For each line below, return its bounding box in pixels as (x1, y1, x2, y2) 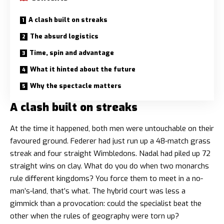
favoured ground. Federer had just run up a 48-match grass (10, 135, 210, 146)
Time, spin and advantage (29, 48, 114, 57)
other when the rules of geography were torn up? (10, 210, 179, 221)
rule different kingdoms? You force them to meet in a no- (10, 173, 203, 183)
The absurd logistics (30, 32, 98, 41)
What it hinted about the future (30, 65, 135, 74)
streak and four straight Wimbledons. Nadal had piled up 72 (10, 148, 210, 158)
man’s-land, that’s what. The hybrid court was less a (10, 185, 185, 196)
